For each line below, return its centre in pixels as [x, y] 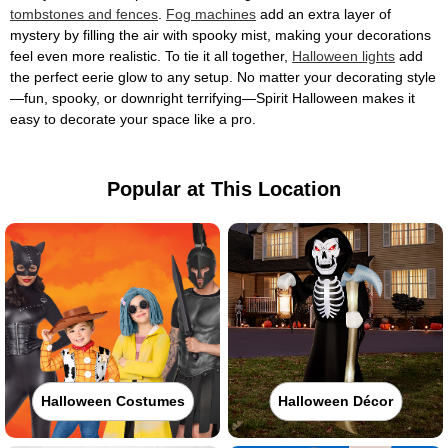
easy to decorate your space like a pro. [133, 119]
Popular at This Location [224, 189]
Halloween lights [343, 56]
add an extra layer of [323, 14]
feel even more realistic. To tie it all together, [151, 56]
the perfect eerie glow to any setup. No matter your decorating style [223, 77]
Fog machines [211, 14]
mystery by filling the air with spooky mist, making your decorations [220, 35]
